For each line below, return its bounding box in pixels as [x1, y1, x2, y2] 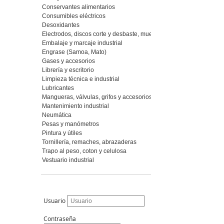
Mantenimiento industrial [42, 102, 109, 109]
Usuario [43, 196, 65, 205]
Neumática [42, 111, 71, 118]
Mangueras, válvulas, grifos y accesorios [42, 93, 152, 100]
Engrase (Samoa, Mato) [42, 48, 106, 55]
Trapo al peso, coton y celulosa [42, 147, 126, 154]
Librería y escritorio [42, 66, 94, 73]
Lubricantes [42, 84, 74, 91]
